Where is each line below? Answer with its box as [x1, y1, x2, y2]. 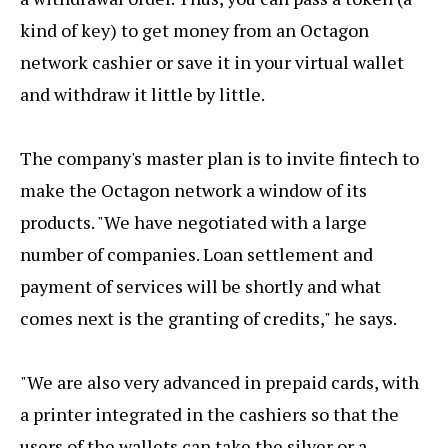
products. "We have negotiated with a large [20, 209, 367, 234]
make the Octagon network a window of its [20, 177, 367, 202]
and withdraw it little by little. [20, 81, 265, 106]
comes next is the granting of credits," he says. [20, 305, 397, 330]
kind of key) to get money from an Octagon [20, 17, 369, 42]
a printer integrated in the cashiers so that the [20, 401, 399, 426]
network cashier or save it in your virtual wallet [20, 49, 404, 74]
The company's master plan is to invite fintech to [20, 145, 419, 170]
